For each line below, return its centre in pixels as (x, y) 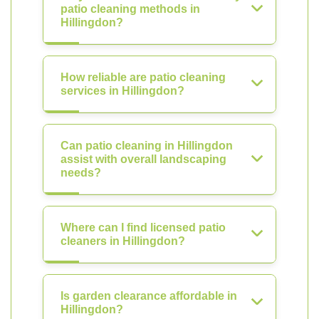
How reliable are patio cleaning (143, 77)
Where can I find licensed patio (143, 228)
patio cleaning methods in (130, 9)
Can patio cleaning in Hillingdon (147, 146)
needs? (81, 173)
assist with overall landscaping (143, 159)
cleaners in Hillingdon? (123, 241)
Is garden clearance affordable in (149, 296)
